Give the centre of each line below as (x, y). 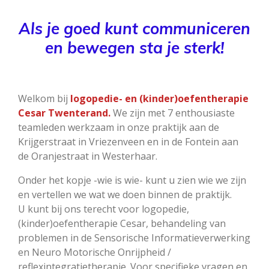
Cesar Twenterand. (64, 113)
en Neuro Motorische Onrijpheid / (95, 252)
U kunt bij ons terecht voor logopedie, (104, 209)
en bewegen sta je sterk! (134, 47)
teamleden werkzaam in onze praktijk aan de (119, 127)
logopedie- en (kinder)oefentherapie (159, 98)
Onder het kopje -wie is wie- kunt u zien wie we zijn (132, 180)
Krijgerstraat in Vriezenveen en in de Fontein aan (128, 141)
